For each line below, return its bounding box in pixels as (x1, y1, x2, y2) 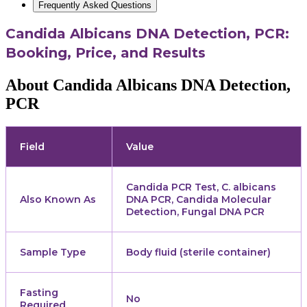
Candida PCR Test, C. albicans (126, 181, 276, 194)
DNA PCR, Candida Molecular (126, 193, 271, 206)
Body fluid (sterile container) (126, 246, 271, 259)
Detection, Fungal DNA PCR (126, 206, 265, 219)
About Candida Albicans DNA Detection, (5, 75, 291, 94)
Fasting (20, 286, 58, 299)
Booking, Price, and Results (5, 44, 206, 61)
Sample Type (20, 246, 86, 259)
